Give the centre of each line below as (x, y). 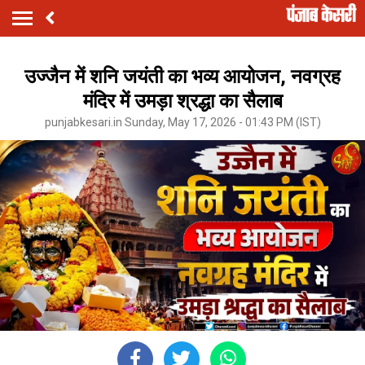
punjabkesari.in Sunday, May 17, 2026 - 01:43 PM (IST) (182, 122)
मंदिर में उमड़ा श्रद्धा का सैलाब (182, 101)
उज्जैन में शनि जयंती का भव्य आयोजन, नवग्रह (182, 76)
